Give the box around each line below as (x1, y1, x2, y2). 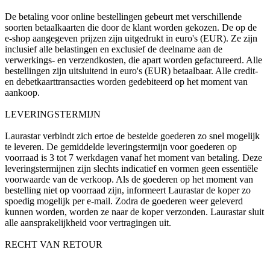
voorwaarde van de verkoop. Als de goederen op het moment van (5, 174, 253, 185)
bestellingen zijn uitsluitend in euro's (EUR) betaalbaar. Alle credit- (5, 66, 258, 77)
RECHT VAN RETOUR (5, 239, 102, 250)
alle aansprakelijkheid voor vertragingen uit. (5, 218, 171, 228)
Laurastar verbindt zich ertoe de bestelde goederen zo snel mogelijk (5, 131, 260, 142)
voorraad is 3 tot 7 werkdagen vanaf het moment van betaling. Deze (5, 152, 262, 163)
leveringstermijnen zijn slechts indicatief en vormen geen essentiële (5, 163, 258, 174)
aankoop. (5, 87, 40, 98)
